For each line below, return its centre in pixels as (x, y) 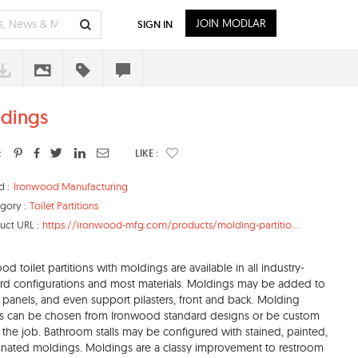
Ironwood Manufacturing (71, 186)
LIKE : (147, 153)
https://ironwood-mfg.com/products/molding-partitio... (171, 225)
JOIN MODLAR (231, 23)
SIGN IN (155, 24)
